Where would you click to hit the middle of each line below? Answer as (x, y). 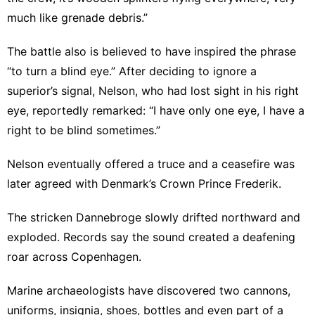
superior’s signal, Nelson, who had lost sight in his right (153, 90)
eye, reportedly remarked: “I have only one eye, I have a (156, 110)
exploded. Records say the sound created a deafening (151, 237)
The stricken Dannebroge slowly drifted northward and (154, 217)
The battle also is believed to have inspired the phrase (152, 51)
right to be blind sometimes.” (84, 130)
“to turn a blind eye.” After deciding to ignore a (132, 71)
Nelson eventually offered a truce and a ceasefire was (151, 163)
